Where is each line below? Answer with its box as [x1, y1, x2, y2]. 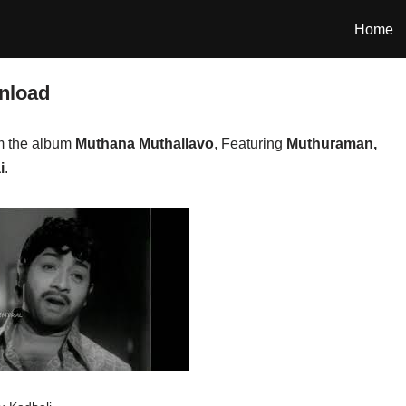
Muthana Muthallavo [75, 136, 214, 151]
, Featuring [214, 136, 286, 151]
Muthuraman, [286, 136, 377, 151]
